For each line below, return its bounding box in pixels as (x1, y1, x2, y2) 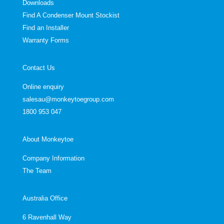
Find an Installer (22, 24, 69, 32)
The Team (22, 167, 51, 175)
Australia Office (22, 194, 67, 202)
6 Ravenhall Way (22, 213, 71, 221)
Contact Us (22, 64, 55, 72)
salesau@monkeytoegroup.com (22, 95, 114, 103)
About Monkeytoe (22, 135, 73, 143)
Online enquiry (22, 83, 64, 91)
